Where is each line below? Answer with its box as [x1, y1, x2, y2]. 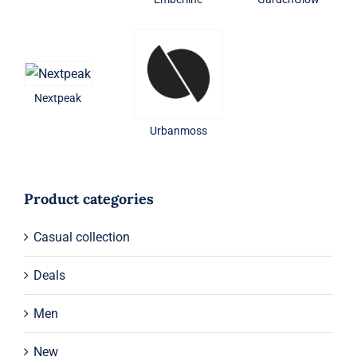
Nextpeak [34, 92, 82, 105]
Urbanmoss [149, 124, 207, 137]
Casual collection [33, 229, 130, 245]
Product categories [23, 189, 154, 208]
